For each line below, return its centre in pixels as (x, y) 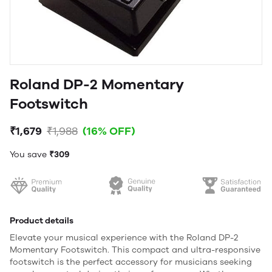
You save (29, 155)
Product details (42, 221)
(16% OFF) (109, 131)
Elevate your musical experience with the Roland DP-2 (124, 238)
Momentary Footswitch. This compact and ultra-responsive (135, 250)
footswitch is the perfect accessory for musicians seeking (131, 262)
